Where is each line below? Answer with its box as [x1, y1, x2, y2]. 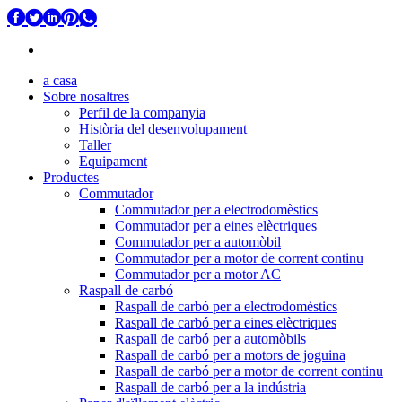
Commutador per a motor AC [115, 267, 281, 282]
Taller [79, 137, 111, 153]
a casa [43, 73, 77, 88]
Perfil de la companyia [79, 105, 205, 120]
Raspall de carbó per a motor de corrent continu [115, 363, 383, 379]
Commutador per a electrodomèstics [115, 202, 318, 217]
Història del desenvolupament [79, 121, 247, 136]
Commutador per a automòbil [115, 234, 281, 249]
